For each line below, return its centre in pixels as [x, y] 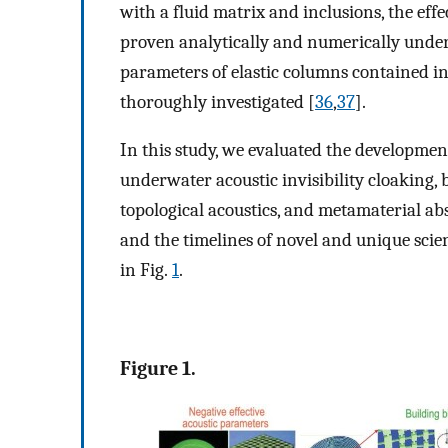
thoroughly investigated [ [217, 101]
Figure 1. [158, 368]
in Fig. [146, 270]
